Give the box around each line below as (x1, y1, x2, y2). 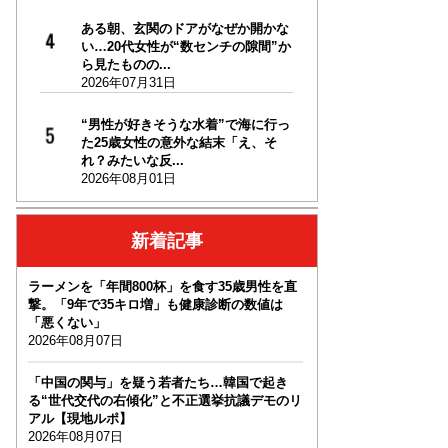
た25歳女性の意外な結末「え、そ (80, 135, 277, 151)
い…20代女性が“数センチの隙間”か (80, 39, 291, 55)
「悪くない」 (27, 315, 106, 331)
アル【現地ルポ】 (27, 411, 132, 427)
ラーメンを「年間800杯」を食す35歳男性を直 (27, 279, 297, 295)
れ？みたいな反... (80, 153, 184, 169)
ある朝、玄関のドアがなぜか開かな (80, 21, 289, 37)
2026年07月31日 (80, 75, 176, 91)
